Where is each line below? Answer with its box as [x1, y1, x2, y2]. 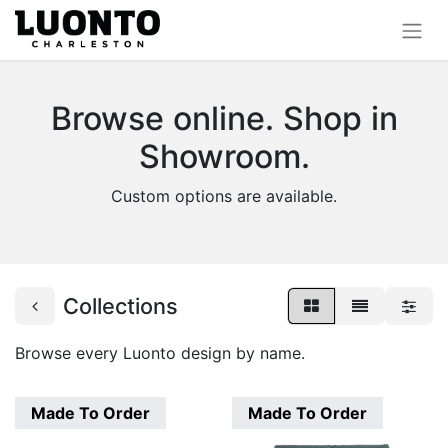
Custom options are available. [111, 185, 337, 206]
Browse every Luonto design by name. [15, 342, 305, 363]
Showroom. [138, 136, 310, 176]
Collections [63, 292, 178, 319]
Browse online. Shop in [50, 98, 398, 138]
